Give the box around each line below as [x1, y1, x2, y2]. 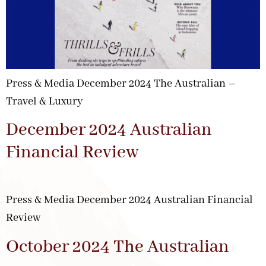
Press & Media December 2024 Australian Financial [6, 193, 253, 208]
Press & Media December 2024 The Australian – [6, 76, 236, 91]
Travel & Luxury [6, 94, 83, 109]
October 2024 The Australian [6, 235, 229, 258]
